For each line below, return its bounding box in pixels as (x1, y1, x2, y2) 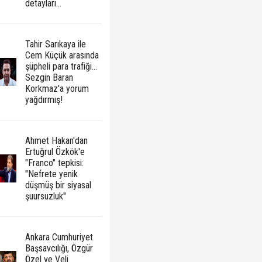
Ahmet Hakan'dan (25, 135, 88, 147)
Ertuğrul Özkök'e (25, 146, 85, 158)
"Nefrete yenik (25, 168, 78, 180)
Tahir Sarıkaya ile (25, 39, 86, 50)
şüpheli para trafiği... (25, 61, 97, 73)
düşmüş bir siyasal (25, 180, 91, 191)
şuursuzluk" (25, 191, 66, 202)
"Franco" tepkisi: (25, 157, 84, 169)
